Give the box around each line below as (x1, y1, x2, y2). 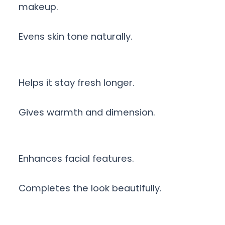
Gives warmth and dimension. (19, 106, 155, 119)
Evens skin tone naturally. (19, 30, 133, 43)
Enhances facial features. (19, 152, 134, 165)
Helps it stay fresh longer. (19, 76, 135, 89)
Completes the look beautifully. (19, 182, 162, 195)
